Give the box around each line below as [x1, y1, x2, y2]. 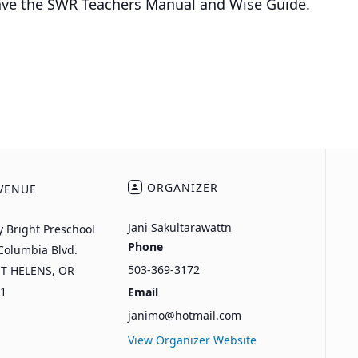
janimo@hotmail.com [127, 308, 241, 324]
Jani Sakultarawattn [127, 220, 232, 236]
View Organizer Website [127, 332, 257, 348]
